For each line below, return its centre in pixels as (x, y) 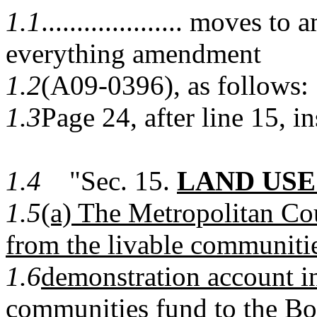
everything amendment (133, 53)
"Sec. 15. (109, 181)
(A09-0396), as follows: (175, 85)
